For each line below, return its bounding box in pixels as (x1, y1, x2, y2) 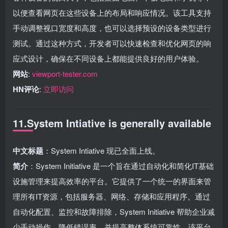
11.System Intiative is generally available (13, 115, 211, 130)
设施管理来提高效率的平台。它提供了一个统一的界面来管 (13, 175, 211, 186)
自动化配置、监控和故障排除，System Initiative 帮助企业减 (13, 206, 215, 217)
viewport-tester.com (32, 68, 98, 79)
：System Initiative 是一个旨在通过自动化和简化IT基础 (28, 160, 214, 171)
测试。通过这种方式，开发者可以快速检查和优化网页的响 (13, 37, 211, 48)
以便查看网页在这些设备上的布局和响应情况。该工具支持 (13, 7, 211, 18)
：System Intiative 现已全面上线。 (43, 145, 160, 156)
